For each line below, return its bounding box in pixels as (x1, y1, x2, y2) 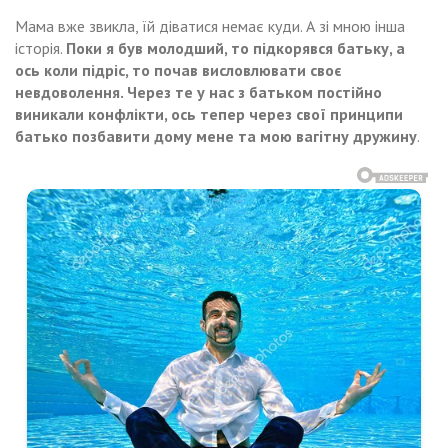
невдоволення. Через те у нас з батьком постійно (15, 81, 382, 102)
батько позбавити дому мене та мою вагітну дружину (15, 125, 417, 146)
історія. (15, 37, 66, 58)
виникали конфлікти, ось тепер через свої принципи (15, 103, 403, 124)
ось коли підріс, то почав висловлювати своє (15, 59, 341, 80)
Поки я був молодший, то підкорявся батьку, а (66, 37, 405, 58)
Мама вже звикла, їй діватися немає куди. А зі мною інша (15, 15, 405, 36)
